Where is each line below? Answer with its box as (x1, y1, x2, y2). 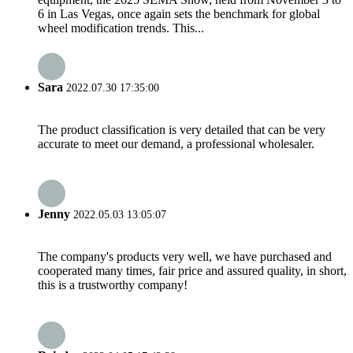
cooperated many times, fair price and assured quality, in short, (38, 264, 347, 278)
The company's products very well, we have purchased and (38, 250, 332, 264)
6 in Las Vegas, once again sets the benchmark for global (38, 7, 320, 21)
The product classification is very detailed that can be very (38, 122, 325, 136)
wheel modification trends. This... (38, 21, 204, 35)
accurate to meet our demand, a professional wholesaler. (38, 136, 314, 150)
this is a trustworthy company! (38, 278, 188, 292)
